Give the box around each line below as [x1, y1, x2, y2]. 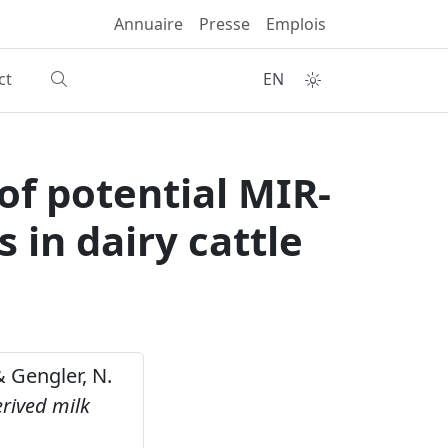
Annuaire [114, 13, 183, 35]
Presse [199, 13, 250, 35]
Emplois [266, 13, 326, 35]
